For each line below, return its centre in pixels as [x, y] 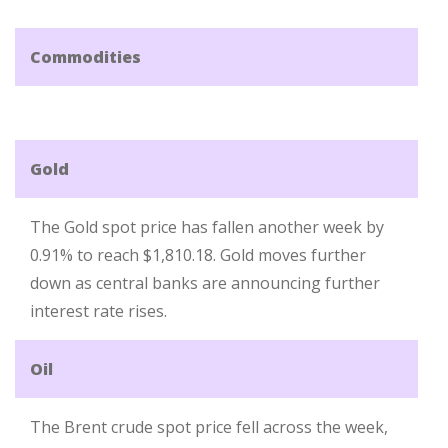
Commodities [85, 57]
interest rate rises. [98, 311]
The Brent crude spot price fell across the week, [209, 427]
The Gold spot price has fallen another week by [207, 227]
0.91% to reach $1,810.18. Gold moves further [198, 255]
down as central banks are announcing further [205, 283]
